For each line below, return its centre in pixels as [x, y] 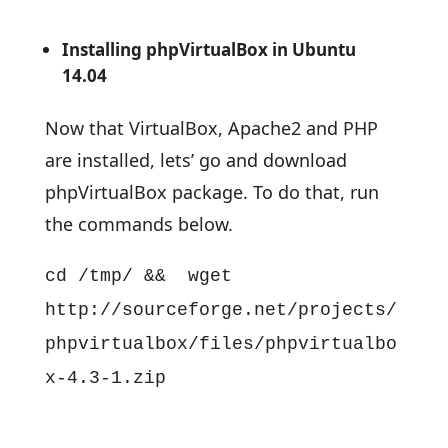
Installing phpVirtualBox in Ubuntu [208, 49]
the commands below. [138, 224]
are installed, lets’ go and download [195, 160]
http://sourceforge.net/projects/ [220, 310]
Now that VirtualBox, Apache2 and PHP [211, 128]
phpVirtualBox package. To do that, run [211, 192]
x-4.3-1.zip [105, 378]
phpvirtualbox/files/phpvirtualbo [220, 344]
